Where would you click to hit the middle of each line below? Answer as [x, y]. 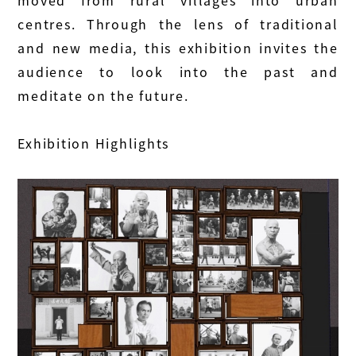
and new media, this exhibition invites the [178, 48]
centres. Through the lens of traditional [178, 24]
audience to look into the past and [178, 72]
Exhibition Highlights [96, 143]
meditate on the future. [103, 96]
